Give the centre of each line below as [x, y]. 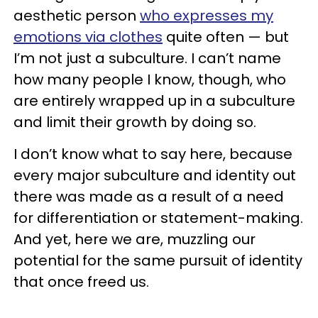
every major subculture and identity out [155, 175]
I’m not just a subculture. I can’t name [147, 58]
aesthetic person [77, 16]
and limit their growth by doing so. [135, 122]
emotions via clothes [88, 37]
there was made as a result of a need [149, 197]
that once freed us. [81, 282]
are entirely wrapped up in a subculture [154, 101]
